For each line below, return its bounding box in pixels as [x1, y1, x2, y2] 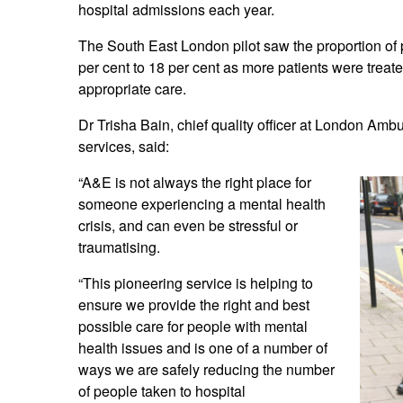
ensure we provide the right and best [78, 294, 309, 316]
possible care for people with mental [78, 316, 308, 337]
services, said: [78, 136, 169, 157]
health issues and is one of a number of [78, 337, 327, 359]
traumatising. [78, 237, 160, 258]
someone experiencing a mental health [78, 193, 326, 215]
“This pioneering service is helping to [78, 273, 313, 294]
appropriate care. [78, 78, 186, 100]
